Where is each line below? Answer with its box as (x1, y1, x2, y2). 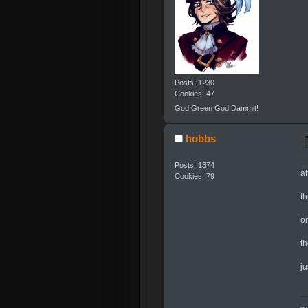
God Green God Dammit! (174, 104, 258, 113)
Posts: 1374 (174, 161, 214, 170)
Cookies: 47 (174, 89, 214, 98)
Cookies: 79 (174, 172, 214, 181)
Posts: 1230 (174, 78, 214, 87)
